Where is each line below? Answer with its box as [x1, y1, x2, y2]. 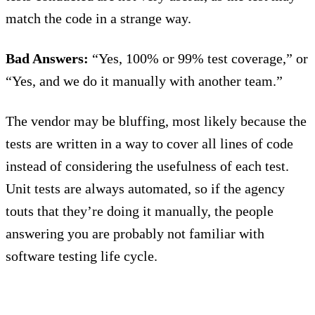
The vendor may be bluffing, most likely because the [6, 113, 307, 129]
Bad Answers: [6, 51, 89, 67]
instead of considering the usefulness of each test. [6, 158, 289, 174]
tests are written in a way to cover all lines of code [6, 136, 293, 152]
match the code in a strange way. [6, 11, 191, 27]
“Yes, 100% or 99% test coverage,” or [89, 51, 308, 67]
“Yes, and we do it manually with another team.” [6, 73, 283, 89]
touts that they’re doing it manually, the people [6, 203, 274, 219]
